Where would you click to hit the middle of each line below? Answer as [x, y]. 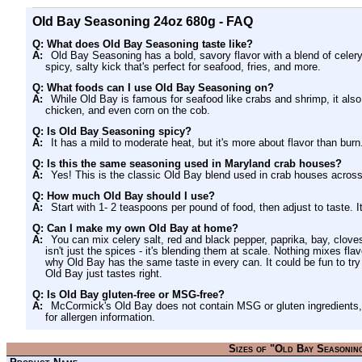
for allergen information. [100, 317]
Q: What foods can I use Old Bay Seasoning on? [153, 87]
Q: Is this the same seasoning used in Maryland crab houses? [187, 163]
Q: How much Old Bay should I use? [124, 196]
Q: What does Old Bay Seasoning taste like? [143, 44]
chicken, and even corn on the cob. [128, 110]
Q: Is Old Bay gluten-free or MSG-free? [128, 294]
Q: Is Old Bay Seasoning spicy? [112, 131]
